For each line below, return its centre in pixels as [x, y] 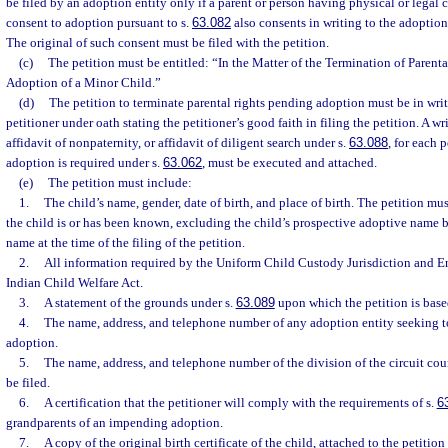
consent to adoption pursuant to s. [99, 23]
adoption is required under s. [84, 163]
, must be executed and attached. [289, 163]
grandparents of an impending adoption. [114, 423]
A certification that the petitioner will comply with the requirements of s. [240, 403]
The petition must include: [119, 183]
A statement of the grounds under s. [139, 303]
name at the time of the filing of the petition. [125, 243]
